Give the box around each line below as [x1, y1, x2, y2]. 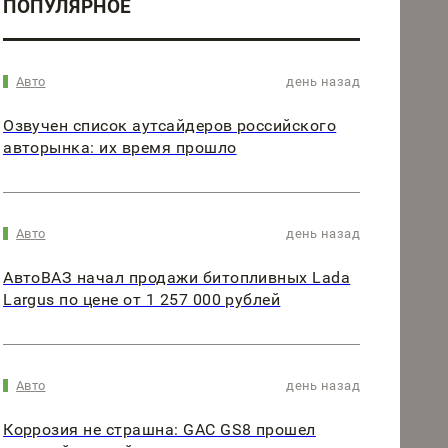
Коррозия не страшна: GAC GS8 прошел [3, 420, 316, 440]
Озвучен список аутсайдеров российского [3, 115, 337, 135]
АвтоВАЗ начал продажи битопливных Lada [3, 267, 351, 287]
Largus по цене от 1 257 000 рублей [3, 289, 281, 309]
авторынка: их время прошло [3, 137, 237, 157]
